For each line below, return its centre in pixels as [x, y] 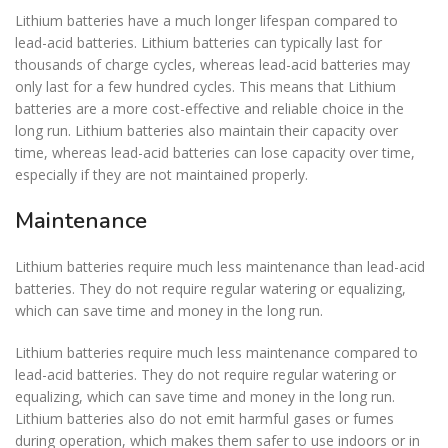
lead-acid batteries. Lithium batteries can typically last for [198, 42]
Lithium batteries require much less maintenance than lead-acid [220, 266]
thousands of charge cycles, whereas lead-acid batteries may [212, 64]
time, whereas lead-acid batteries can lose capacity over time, [215, 152]
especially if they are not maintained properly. [161, 174]
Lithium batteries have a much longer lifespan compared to [206, 20]
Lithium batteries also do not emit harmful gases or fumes [204, 418]
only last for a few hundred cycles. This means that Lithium [205, 86]
